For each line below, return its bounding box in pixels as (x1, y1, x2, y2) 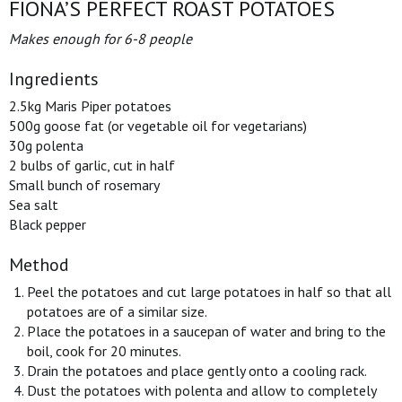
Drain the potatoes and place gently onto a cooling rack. (27, 362, 367, 380)
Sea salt (9, 196, 58, 214)
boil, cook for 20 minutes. (27, 342, 181, 360)
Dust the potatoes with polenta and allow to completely (27, 381, 376, 399)
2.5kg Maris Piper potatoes (9, 97, 171, 115)
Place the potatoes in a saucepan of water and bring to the (27, 322, 386, 340)
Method (9, 253, 69, 276)
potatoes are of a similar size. (27, 302, 207, 320)
